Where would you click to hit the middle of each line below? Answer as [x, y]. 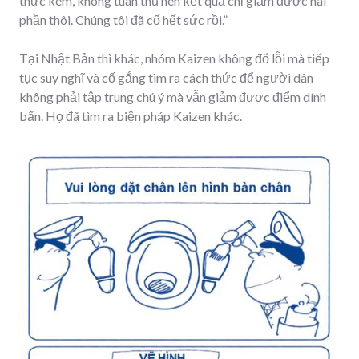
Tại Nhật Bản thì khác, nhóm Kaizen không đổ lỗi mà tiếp [174, 58]
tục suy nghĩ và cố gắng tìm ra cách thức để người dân [166, 77]
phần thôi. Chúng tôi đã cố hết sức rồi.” [123, 19]
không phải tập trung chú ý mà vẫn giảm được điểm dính [173, 96]
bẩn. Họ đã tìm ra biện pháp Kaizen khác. [131, 115]
